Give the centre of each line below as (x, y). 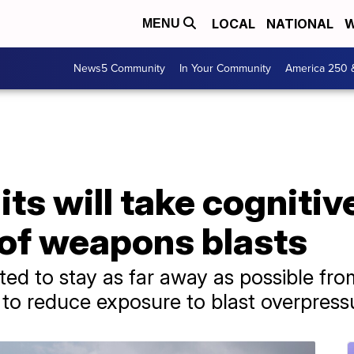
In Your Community (225, 68)
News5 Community (119, 68)
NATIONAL (300, 24)
